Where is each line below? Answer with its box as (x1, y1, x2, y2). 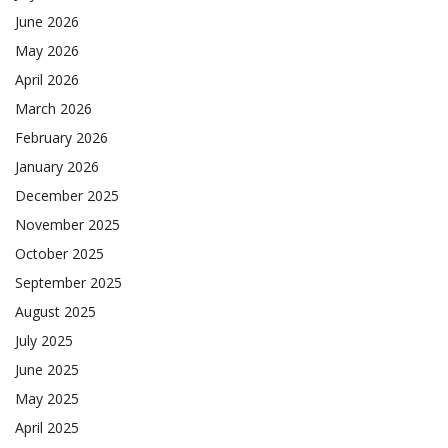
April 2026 (15, 70, 79, 90)
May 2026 (15, 41, 79, 61)
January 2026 (15, 157, 99, 177)
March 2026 (15, 99, 92, 119)
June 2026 (15, 12, 79, 32)
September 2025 (15, 273, 122, 293)
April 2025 (15, 418, 79, 438)
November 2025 (15, 215, 120, 235)
